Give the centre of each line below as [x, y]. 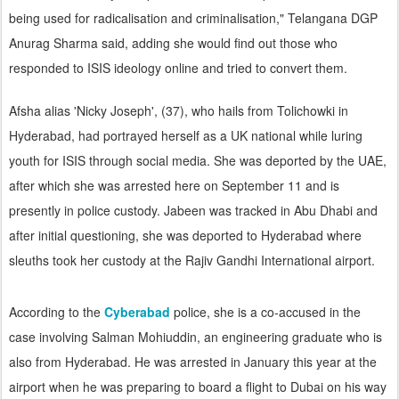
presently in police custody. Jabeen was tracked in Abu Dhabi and [193, 210]
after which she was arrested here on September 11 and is [174, 185]
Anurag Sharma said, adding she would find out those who [173, 42]
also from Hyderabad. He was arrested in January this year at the [193, 361]
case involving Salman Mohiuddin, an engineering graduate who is [195, 336]
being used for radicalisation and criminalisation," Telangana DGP [193, 17]
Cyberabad [137, 311]
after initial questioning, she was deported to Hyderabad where [185, 235]
